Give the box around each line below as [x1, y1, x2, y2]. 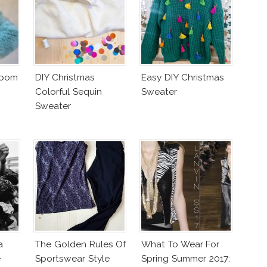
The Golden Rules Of [35, 238, 126, 250]
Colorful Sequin [35, 86, 102, 98]
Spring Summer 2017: [141, 253, 230, 265]
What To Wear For [141, 238, 220, 250]
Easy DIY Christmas [141, 72, 224, 83]
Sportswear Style [35, 253, 110, 265]
